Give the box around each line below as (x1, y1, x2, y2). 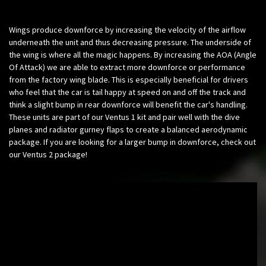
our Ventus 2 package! (9, 148, 87, 160)
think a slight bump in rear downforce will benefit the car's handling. (9, 99, 248, 110)
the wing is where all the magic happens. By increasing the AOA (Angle (9, 49, 256, 60)
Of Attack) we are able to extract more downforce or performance (9, 61, 245, 72)
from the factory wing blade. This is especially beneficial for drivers (9, 74, 248, 85)
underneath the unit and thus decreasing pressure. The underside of (9, 36, 251, 47)
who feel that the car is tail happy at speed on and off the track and (9, 86, 246, 97)
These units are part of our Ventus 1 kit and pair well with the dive (9, 111, 240, 122)
